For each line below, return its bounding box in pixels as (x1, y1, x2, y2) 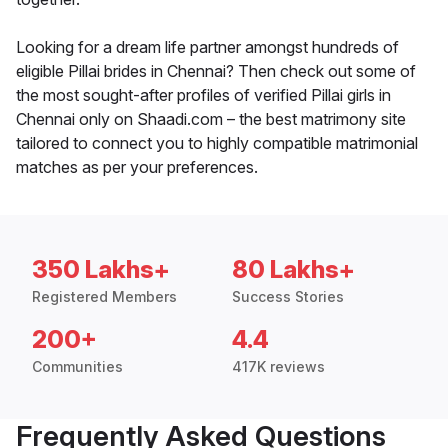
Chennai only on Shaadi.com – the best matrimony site (16, 109, 406, 130)
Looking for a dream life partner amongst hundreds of (16, 37, 399, 58)
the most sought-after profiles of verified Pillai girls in (16, 85, 391, 106)
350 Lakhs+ (32, 255, 170, 285)
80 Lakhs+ (232, 255, 355, 285)
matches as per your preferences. (16, 157, 258, 178)
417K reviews (232, 358, 325, 376)
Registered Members (32, 288, 177, 306)
